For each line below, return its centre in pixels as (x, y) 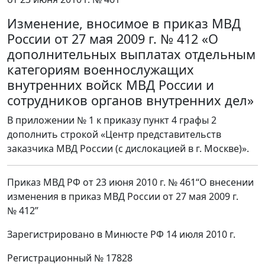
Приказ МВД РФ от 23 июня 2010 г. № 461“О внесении (130, 182)
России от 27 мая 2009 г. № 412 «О (113, 39)
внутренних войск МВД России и (111, 85)
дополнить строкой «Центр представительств (114, 135)
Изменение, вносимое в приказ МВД (124, 24)
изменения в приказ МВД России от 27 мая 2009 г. (123, 197)
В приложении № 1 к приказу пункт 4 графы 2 (112, 120)
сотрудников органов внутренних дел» (130, 101)
